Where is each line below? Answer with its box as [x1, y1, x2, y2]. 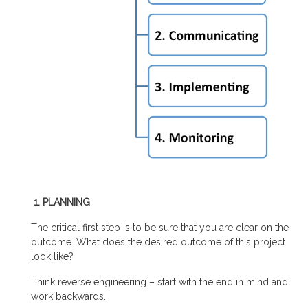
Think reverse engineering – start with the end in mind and [31, 276, 288, 288]
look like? [31, 251, 74, 263]
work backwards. [31, 291, 106, 302]
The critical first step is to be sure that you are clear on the [31, 222, 289, 234]
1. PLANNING [31, 197, 90, 208]
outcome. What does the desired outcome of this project [31, 236, 285, 248]
